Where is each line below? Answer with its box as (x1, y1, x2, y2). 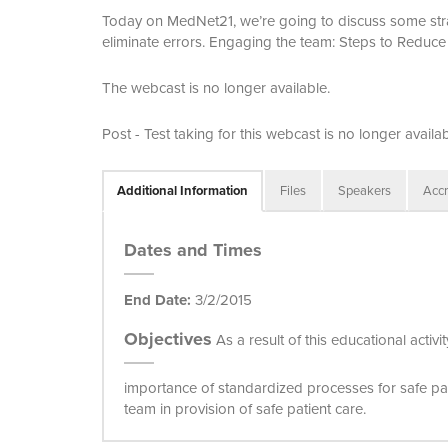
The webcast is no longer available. (102, 77, 330, 99)
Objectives (124, 326, 212, 352)
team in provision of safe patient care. (124, 398, 366, 420)
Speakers (338, 181, 391, 200)
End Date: (124, 289, 191, 311)
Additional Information (117, 181, 248, 200)
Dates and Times (124, 237, 262, 263)
